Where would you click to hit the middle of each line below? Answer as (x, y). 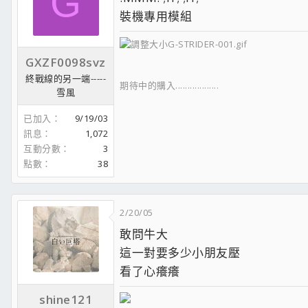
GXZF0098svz (66, 63)
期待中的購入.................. (169, 85)
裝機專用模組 (156, 16)
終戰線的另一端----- (66, 79)
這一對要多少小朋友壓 (180, 253)
